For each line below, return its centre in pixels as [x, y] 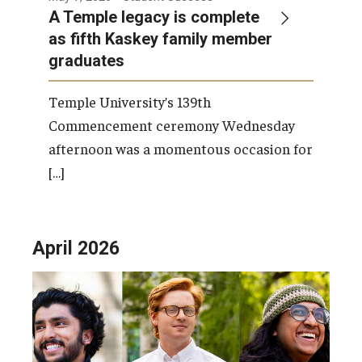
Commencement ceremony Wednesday [172, 124]
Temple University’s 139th [130, 101]
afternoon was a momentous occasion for [181, 148]
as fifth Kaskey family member [160, 38]
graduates [86, 60]
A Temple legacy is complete [154, 17]
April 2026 [76, 248]
